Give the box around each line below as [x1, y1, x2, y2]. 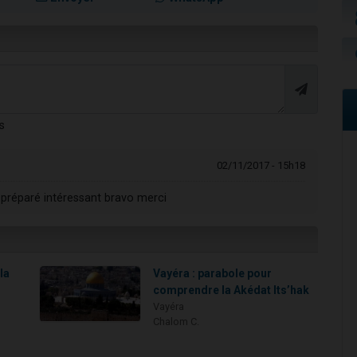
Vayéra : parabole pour [153, 267, 273, 280]
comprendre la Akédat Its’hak [153, 284, 310, 297]
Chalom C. [153, 316, 200, 328]
